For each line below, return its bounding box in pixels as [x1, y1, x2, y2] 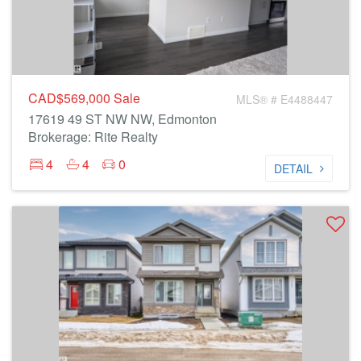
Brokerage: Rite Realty [28, 127, 158, 146]
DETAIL [274, 160, 313, 176]
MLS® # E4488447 [236, 91, 333, 107]
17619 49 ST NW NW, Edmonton [28, 110, 217, 128]
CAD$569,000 [28, 89, 114, 107]
